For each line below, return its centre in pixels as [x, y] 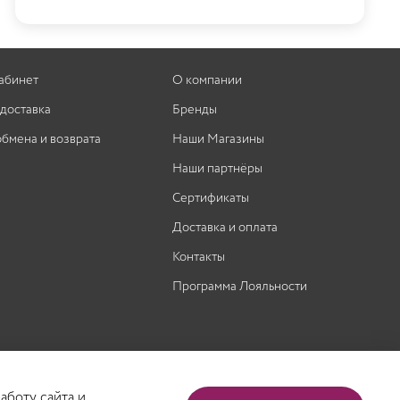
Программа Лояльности [240, 287]
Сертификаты [211, 199]
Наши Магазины [218, 140]
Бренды [195, 110]
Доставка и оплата [225, 228]
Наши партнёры [217, 169]
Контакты [199, 258]
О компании [207, 81]
